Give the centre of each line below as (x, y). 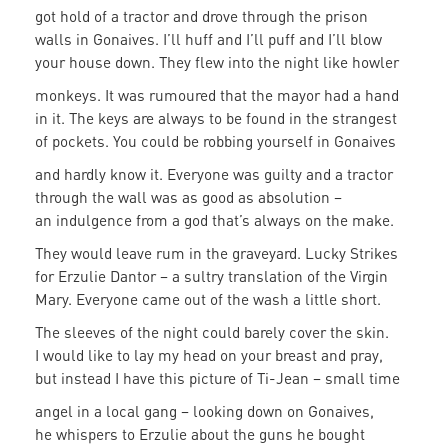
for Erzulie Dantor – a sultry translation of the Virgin (211, 276)
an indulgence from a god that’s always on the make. (216, 220)
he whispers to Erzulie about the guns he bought (202, 434)
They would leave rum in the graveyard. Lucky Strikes (218, 253)
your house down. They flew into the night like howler (219, 62)
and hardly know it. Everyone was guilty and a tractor (216, 174)
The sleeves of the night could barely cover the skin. (214, 332)
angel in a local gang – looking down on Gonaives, (206, 411)
